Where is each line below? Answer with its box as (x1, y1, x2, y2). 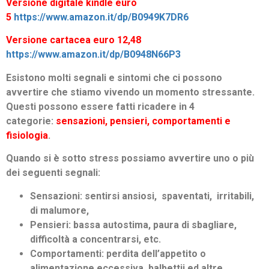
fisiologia (6, 129, 48, 141)
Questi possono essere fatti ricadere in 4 (6, 100, 195, 112)
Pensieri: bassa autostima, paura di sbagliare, (30, 219, 237, 231)
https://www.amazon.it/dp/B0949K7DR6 (14, 11, 189, 23)
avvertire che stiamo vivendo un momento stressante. (6, 86, 255, 98)
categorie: (6, 115, 56, 127)
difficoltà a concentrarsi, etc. (30, 233, 161, 245)
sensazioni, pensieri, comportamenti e (56, 115, 231, 127)
